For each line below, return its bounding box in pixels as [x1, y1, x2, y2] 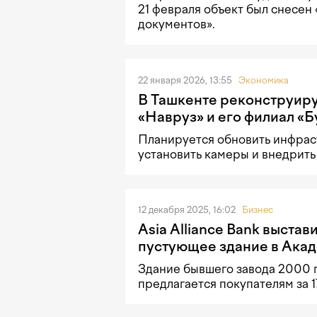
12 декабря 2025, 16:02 [138, 204, 238, 216]
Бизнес [242, 204, 273, 216]
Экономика [238, 74, 289, 86]
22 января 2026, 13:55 [138, 74, 234, 86]
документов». [138, 17, 215, 32]
